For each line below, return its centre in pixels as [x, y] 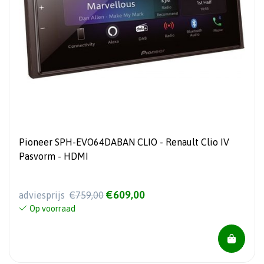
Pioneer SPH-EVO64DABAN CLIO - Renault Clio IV [124, 142]
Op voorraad [52, 208]
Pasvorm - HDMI [54, 156]
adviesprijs [43, 195]
